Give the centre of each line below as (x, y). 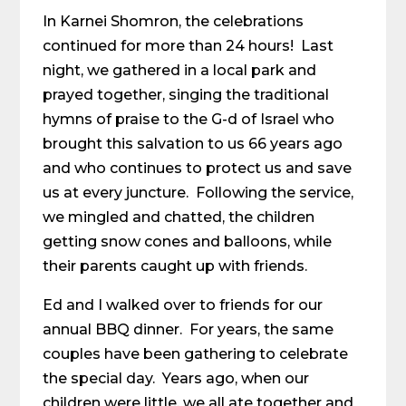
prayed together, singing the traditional (186, 95)
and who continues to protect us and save (198, 168)
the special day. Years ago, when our (176, 378)
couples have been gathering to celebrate (196, 354)
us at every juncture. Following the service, (198, 193)
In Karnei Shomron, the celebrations (174, 21)
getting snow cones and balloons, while (188, 242)
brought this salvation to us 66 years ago (193, 144)
